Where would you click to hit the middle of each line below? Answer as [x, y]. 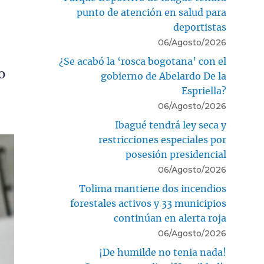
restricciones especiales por [162, 140]
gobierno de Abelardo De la [164, 76]
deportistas [200, 27]
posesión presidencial [176, 155]
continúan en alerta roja [170, 218]
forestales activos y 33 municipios [148, 204]
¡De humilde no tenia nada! [163, 253]
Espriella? [204, 91]
